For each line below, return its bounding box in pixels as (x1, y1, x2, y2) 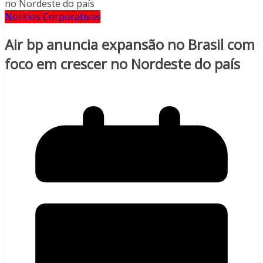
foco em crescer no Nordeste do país (5, 54, 240, 74)
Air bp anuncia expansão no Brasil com (5, 35, 255, 55)
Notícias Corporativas (5, 10, 100, 23)
